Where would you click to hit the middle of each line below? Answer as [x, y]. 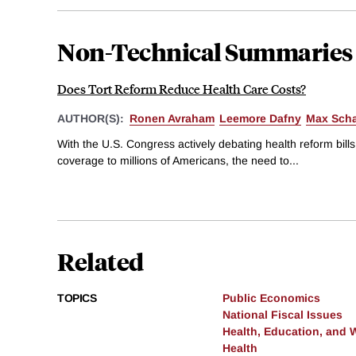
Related [101, 261]
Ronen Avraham [172, 119]
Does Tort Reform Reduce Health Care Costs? [182, 89]
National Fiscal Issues [282, 314]
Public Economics [271, 298]
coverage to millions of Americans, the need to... [178, 160]
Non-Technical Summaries [205, 52]
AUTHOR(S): [92, 119]
